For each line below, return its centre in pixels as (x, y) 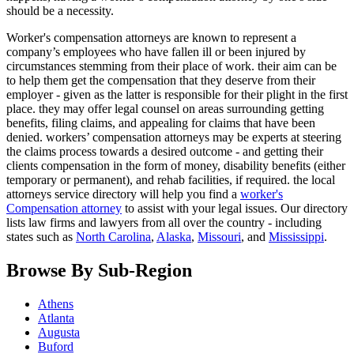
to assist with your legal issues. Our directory (235, 209)
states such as (41, 237)
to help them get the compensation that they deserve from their (161, 81)
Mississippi (296, 237)
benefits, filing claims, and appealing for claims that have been (161, 123)
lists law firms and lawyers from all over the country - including (164, 223)
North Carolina (113, 237)
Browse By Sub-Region (99, 270)
